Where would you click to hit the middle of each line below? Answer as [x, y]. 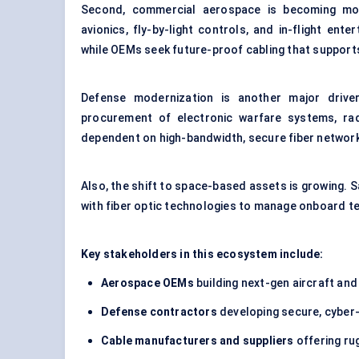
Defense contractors [159, 312]
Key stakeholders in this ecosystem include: [202, 254]
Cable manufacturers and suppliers [198, 341]
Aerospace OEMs [147, 283]
